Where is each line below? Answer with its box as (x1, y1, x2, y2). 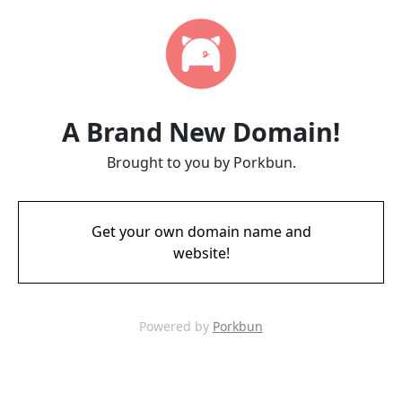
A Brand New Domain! (62, 114, 340, 149)
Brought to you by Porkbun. (106, 153, 296, 172)
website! (172, 243, 230, 263)
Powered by (139, 318, 213, 335)
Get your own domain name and (91, 222, 311, 241)
